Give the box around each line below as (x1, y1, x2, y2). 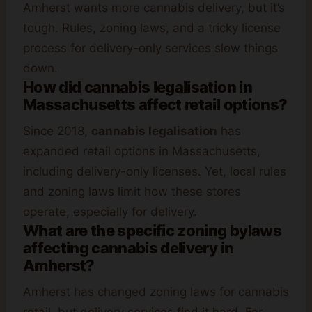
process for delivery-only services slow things (23, 41, 278, 56)
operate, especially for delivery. (23, 205, 197, 219)
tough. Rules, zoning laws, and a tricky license (23, 21, 281, 36)
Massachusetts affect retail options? (23, 95, 288, 114)
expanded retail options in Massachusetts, (23, 144, 260, 159)
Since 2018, (23, 124, 91, 139)
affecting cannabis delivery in (23, 239, 234, 258)
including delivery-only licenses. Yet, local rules (23, 164, 286, 179)
